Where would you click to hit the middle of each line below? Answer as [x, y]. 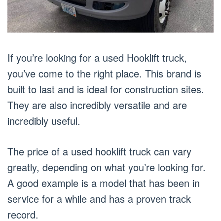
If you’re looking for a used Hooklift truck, [97, 58]
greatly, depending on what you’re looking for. [107, 167]
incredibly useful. [44, 121]
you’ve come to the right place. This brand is [104, 74]
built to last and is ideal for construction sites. [106, 89]
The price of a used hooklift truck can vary [99, 151]
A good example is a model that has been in [104, 183]
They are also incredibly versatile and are [97, 105]
